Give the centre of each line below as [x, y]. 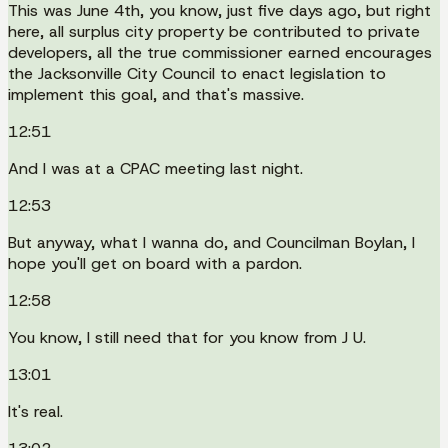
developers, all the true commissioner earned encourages [220, 52]
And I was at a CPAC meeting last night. [155, 168]
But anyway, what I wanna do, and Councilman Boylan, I [211, 242]
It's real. [35, 411]
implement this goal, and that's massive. [156, 94]
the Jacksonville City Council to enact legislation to [197, 73]
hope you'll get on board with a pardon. [155, 263]
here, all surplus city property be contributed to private [214, 31]
